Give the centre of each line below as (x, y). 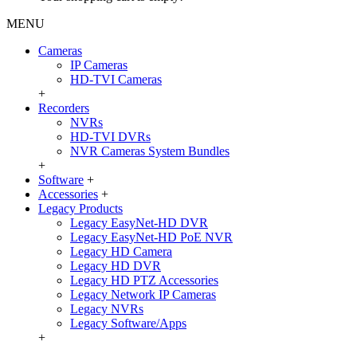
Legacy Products (80, 208)
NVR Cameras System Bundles (150, 151)
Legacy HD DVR (116, 266)
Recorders (64, 108)
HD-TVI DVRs (110, 137)
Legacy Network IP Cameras (143, 294)
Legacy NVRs (107, 309)
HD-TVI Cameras (116, 79)
